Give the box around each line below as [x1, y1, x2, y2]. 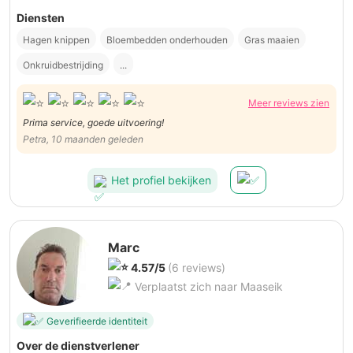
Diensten [17, 11, 65, 25]
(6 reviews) [168, 261, 225, 275]
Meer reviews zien [248, 96, 329, 109]
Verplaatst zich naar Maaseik [132, 280, 283, 294]
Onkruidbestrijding [23, 59, 103, 72]
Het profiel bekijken [110, 173, 211, 187]
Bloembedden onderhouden [106, 34, 228, 46]
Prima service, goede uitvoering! [23, 116, 164, 128]
